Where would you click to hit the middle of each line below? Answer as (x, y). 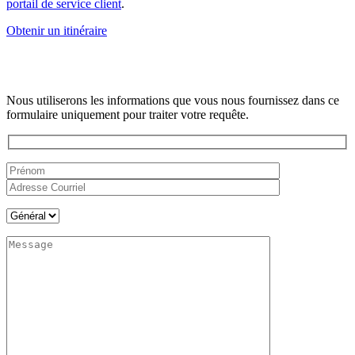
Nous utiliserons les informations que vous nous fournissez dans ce (173, 100)
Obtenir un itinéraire (57, 30)
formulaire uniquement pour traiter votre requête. (128, 114)
